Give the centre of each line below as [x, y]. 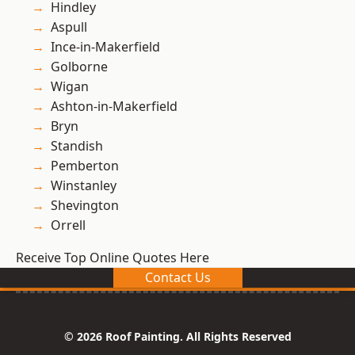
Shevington [85, 206]
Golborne [79, 67]
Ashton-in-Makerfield [114, 107]
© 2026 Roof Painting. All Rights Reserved [177, 337]
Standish [77, 146]
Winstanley [84, 186]
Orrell [68, 225]
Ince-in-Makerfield [105, 47]
